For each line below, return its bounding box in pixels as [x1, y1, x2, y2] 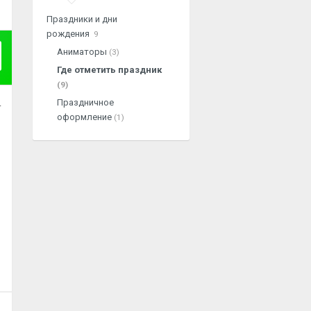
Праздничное [57, 97, 114, 108]
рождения [47, 28, 92, 39]
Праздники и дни [47, 14, 117, 24]
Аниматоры [57, 47, 109, 57]
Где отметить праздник [57, 65, 162, 75]
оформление [57, 112, 114, 122]
